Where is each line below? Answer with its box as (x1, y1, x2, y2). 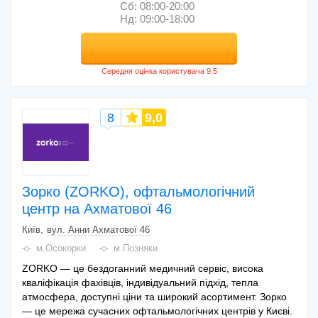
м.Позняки (114, 243, 158, 254)
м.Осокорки (36, 243, 86, 254)
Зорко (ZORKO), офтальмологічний (22, 184, 255, 200)
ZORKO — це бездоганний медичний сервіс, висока (22, 263, 263, 275)
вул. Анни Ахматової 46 (47, 224, 150, 236)
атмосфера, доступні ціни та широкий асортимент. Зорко (22, 291, 287, 303)
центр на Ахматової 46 (22, 201, 172, 217)
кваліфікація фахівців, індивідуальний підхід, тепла (22, 277, 258, 289)
